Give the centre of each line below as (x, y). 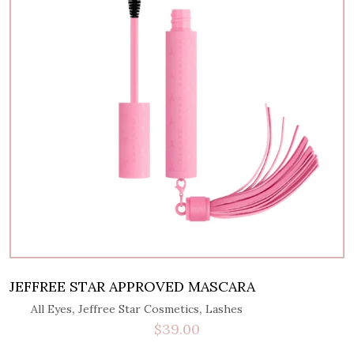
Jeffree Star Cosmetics (138, 309)
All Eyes (51, 309)
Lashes (224, 309)
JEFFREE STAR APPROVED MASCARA (132, 286)
